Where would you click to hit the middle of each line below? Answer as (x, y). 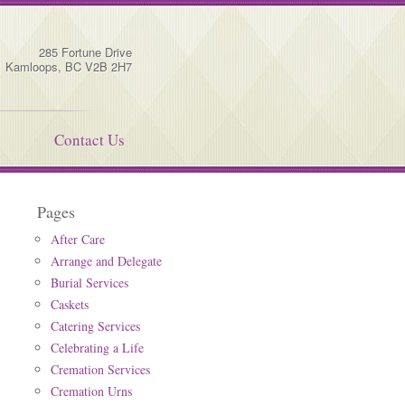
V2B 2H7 (108, 66)
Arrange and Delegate (106, 261)
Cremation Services (100, 369)
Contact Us (89, 140)
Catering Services (95, 326)
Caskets (70, 304)
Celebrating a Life (97, 348)
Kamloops (32, 66)
